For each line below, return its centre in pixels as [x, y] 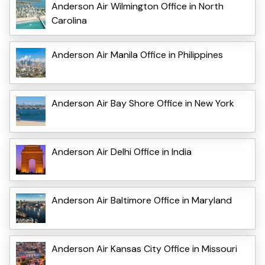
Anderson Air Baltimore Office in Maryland [142, 200]
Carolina [69, 20]
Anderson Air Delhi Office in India [122, 151]
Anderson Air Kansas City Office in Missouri [144, 248]
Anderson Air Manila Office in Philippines [137, 54]
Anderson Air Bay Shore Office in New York [143, 103]
